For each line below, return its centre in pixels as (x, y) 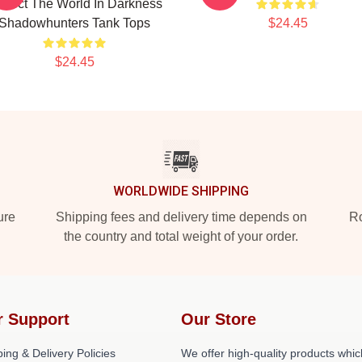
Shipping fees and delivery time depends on (181, 217)
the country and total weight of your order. (181, 236)
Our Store (219, 319)
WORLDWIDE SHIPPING (181, 191)
